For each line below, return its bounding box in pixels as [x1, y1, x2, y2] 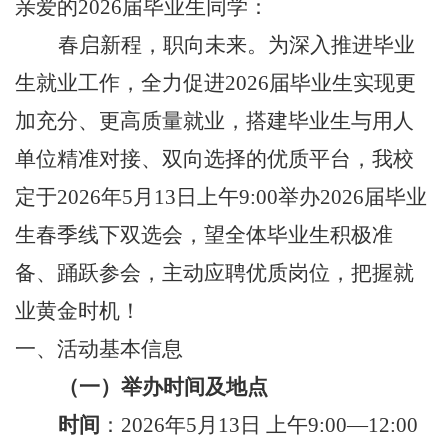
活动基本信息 [57, 336, 183, 361]
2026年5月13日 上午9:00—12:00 [121, 412, 418, 437]
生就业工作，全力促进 [15, 70, 225, 95]
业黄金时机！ [15, 298, 141, 323]
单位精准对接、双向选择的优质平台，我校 [15, 146, 414, 171]
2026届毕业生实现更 [225, 70, 416, 95]
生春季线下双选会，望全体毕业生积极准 [15, 222, 393, 247]
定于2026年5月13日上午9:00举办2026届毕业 [15, 184, 427, 209]
